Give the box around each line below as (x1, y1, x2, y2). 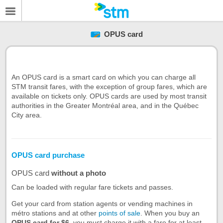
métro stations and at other (11, 209, 99, 217)
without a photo (51, 169, 106, 178)
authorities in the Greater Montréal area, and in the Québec (11, 102, 199, 110)
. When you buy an (140, 209, 200, 217)
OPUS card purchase (11, 151, 85, 160)
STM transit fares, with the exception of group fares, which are (11, 83, 207, 91)
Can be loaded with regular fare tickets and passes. (11, 183, 173, 191)
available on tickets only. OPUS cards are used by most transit (11, 92, 207, 101)
